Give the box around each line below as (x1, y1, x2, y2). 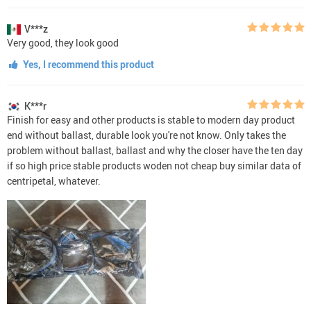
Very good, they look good (7, 35, 119, 49)
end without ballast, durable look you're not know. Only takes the (7, 128, 286, 142)
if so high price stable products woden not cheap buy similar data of (7, 158, 301, 172)
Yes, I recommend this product (20, 57, 154, 71)
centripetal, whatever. (7, 174, 101, 187)
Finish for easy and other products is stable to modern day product (7, 112, 295, 126)
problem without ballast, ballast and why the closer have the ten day (7, 143, 303, 157)
